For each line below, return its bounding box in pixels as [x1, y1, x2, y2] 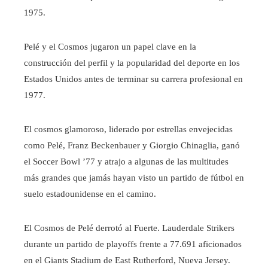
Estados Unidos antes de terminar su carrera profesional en [24, 74, 243, 84]
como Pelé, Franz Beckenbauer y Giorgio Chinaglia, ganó [24, 141, 240, 151]
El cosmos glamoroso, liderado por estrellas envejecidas [24, 124, 233, 135]
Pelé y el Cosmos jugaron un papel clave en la [24, 42, 196, 52]
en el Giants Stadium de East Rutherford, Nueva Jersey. [24, 255, 230, 266]
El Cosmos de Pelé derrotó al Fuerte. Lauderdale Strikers [24, 223, 234, 233]
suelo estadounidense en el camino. [24, 189, 156, 199]
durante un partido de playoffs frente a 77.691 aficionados [24, 239, 242, 249]
